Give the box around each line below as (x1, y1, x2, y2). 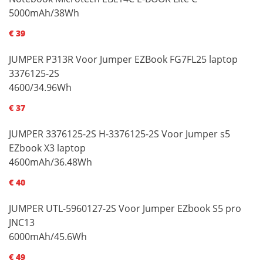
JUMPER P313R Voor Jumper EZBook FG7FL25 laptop (9, 52, 238, 66)
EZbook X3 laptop (9, 141, 86, 154)
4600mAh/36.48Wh (9, 155, 92, 168)
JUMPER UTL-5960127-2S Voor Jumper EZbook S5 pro (9, 201, 241, 215)
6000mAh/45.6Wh (9, 230, 87, 243)
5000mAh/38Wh (9, 6, 79, 19)
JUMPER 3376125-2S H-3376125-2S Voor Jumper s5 (9, 127, 230, 140)
